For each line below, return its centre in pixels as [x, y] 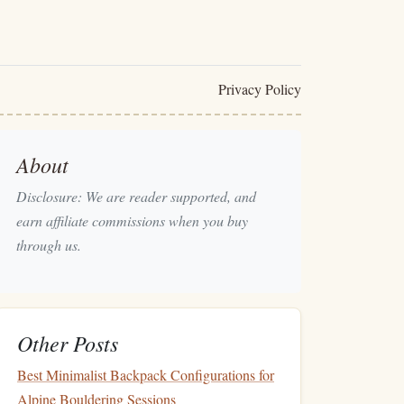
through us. [49, 245]
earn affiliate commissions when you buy [132, 220]
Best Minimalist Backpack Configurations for [146, 375]
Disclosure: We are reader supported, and [136, 196]
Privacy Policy [259, 89]
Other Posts [68, 343]
